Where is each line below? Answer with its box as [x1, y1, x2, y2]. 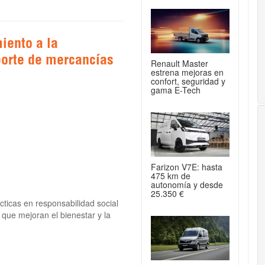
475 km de [151, 169, 190, 182]
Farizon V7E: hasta [151, 160, 222, 173]
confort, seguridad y [151, 75, 225, 87]
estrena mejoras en [151, 66, 224, 78]
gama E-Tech [151, 83, 201, 96]
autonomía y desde [151, 178, 223, 190]
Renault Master [151, 57, 208, 69]
